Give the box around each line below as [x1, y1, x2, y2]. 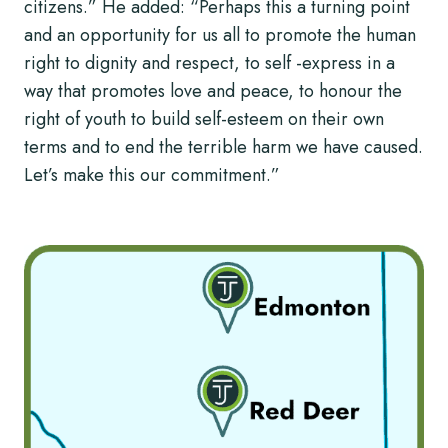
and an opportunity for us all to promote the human [24, 22, 416, 49]
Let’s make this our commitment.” [24, 162, 280, 189]
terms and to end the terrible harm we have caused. [24, 134, 423, 161]
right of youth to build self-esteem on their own [24, 106, 384, 133]
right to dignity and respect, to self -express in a [24, 50, 395, 77]
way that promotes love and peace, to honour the [24, 78, 402, 105]
